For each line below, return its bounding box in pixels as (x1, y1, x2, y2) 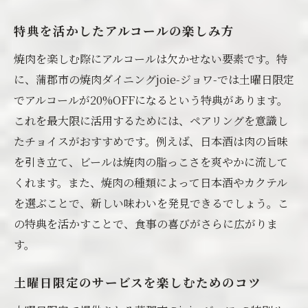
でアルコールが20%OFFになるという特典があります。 (14, 92, 288, 108)
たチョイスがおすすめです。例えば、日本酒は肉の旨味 (14, 133, 288, 149)
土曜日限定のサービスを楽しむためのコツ (14, 277, 261, 291)
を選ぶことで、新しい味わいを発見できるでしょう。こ (14, 195, 289, 211)
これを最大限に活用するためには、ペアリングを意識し (14, 113, 288, 129)
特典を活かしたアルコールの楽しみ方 (14, 25, 234, 40)
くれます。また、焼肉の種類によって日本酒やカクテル (14, 175, 287, 190)
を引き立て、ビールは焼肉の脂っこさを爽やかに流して (14, 154, 288, 170)
